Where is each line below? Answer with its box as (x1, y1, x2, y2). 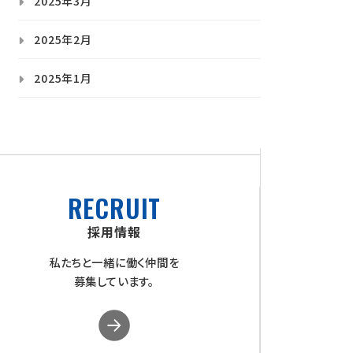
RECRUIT (67, 189, 162, 227)
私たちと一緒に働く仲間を (49, 254, 180, 271)
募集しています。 (73, 273, 155, 290)
